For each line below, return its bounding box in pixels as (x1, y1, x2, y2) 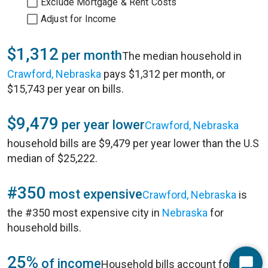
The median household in (122, 50, 242, 62)
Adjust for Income (41, 13, 117, 25)
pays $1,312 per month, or (101, 68, 226, 80)
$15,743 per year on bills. (7, 83, 124, 95)
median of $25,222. (7, 152, 98, 165)
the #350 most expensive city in (7, 206, 162, 219)
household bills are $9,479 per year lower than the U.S (7, 137, 259, 150)
